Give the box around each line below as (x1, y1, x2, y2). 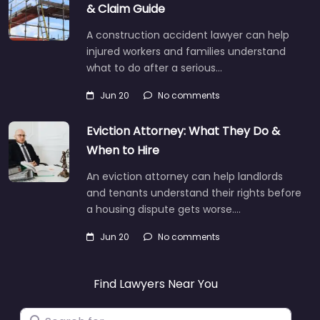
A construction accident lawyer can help (86, 27, 289, 42)
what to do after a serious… (86, 60, 222, 75)
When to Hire (86, 141, 159, 159)
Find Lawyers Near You (94, 275, 218, 292)
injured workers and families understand (86, 44, 286, 59)
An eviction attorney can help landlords (86, 169, 283, 184)
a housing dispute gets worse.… (86, 201, 241, 216)
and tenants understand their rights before (86, 185, 301, 200)
